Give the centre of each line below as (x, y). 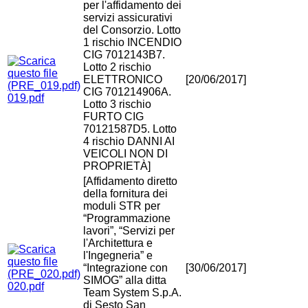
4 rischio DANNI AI (129, 142)
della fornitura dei (125, 194)
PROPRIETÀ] (117, 166)
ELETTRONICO (123, 80)
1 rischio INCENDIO (132, 43)
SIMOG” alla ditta (125, 280)
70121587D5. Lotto (130, 129)
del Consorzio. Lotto (132, 30)
